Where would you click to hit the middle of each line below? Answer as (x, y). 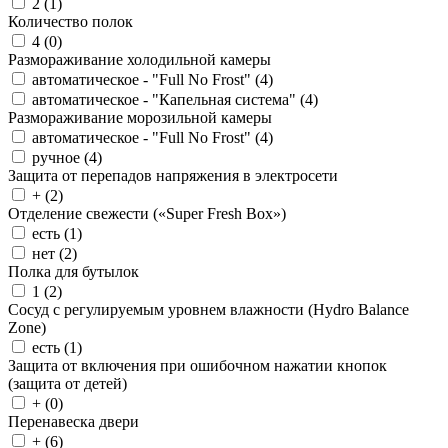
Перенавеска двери (73, 421)
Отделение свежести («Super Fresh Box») (147, 213)
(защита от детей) (67, 383)
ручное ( (60, 157)
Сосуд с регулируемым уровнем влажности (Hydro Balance (208, 309)
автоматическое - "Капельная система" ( (168, 99)
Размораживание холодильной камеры (139, 59)
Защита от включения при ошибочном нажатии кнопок (197, 365)
